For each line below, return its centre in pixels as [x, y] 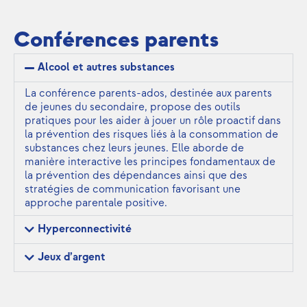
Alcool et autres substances [107, 68]
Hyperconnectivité [85, 230]
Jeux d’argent [72, 258]
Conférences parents [116, 40]
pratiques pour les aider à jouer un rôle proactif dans [153, 121]
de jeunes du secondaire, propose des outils [133, 108]
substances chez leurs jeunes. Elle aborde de [134, 149]
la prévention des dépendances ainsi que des [136, 176]
